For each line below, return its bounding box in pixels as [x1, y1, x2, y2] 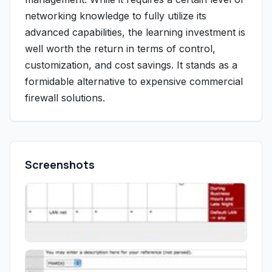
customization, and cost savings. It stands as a [25, 59, 237, 71]
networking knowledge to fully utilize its [25, 10, 206, 22]
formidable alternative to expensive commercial [25, 75, 243, 87]
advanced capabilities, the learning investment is [25, 26, 245, 38]
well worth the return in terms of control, [25, 42, 216, 55]
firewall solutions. [25, 92, 105, 104]
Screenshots [25, 157, 95, 172]
